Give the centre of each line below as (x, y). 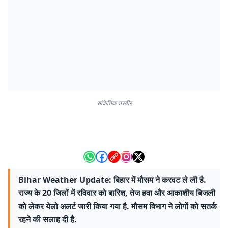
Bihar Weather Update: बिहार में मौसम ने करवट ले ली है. (112, 180)
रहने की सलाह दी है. (48, 219)
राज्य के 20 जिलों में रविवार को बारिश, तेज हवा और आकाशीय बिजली (117, 193)
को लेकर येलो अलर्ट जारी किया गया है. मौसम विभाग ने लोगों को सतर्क (118, 206)
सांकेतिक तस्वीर (114, 103)
